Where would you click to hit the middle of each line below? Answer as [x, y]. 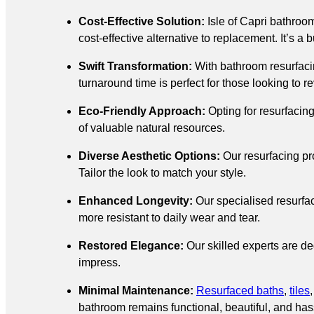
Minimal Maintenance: [136, 291]
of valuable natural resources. [152, 128]
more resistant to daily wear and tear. [169, 218]
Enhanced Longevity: [136, 201]
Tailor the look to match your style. [162, 173]
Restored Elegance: [131, 246]
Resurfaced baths [240, 291]
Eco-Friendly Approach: [142, 111]
